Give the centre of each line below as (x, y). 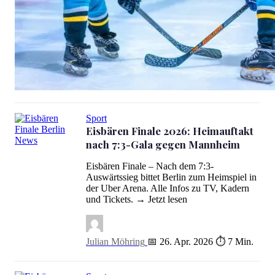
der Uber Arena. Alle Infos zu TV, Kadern (168, 188)
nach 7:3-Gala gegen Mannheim (163, 144)
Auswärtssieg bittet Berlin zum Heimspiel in (171, 177)
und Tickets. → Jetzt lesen (137, 199)
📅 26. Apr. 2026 (180, 242)
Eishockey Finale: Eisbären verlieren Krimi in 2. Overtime (127, 97)
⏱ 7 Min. (234, 242)
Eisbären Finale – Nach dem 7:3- (150, 166)
